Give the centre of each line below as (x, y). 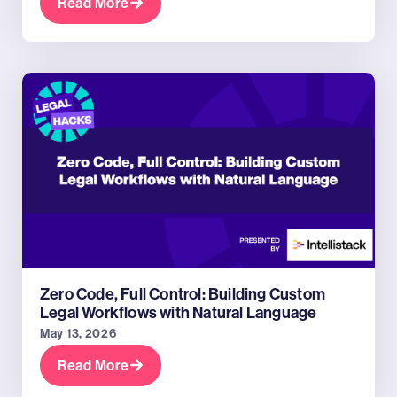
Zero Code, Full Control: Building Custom (183, 294)
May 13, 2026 (78, 333)
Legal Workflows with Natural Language (179, 312)
